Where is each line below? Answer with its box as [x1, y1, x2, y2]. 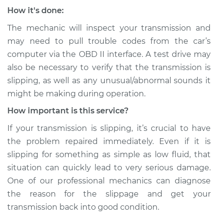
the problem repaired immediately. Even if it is [7, 137, 211, 146]
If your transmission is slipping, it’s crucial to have [7, 124, 211, 133]
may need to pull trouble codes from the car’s [7, 36, 211, 46]
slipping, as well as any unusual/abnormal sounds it [7, 76, 211, 85]
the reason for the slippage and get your [7, 189, 211, 199]
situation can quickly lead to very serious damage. [7, 163, 211, 172]
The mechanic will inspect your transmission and [7, 23, 211, 33]
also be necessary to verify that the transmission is [7, 63, 211, 72]
